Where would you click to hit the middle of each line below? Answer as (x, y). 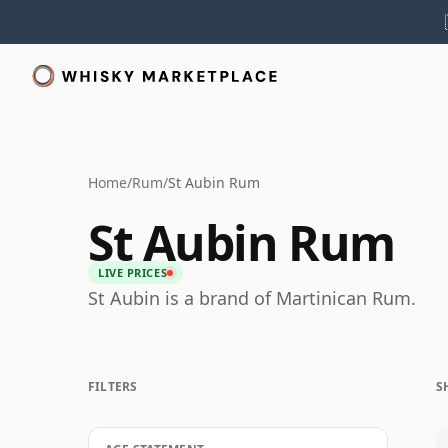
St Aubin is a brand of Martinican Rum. (252, 298)
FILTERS (113, 386)
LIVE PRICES (133, 272)
